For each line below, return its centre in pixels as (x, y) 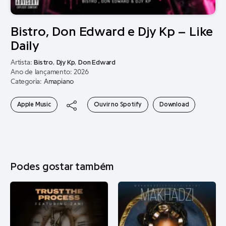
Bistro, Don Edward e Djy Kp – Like (112, 32)
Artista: (22, 63)
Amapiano (59, 82)
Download (174, 104)
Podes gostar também (62, 167)
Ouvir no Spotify (118, 104)
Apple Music (34, 104)
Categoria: (27, 82)
